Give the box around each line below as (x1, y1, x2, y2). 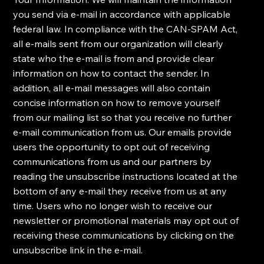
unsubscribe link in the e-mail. (13, 244, 143, 256)
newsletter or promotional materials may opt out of (13, 214, 239, 227)
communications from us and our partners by (13, 156, 212, 168)
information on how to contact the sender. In (13, 67, 210, 80)
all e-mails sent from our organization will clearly (13, 38, 224, 50)
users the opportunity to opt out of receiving (13, 141, 210, 153)
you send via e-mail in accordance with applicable (13, 8, 231, 21)
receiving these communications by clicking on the (13, 229, 235, 242)
